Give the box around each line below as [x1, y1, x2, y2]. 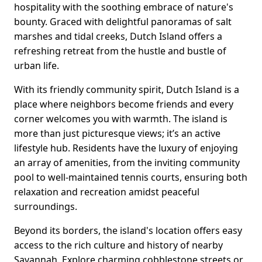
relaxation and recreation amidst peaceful [14, 185, 199, 199]
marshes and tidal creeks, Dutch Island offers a [14, 30, 222, 43]
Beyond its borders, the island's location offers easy [14, 224, 242, 237]
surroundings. [14, 200, 77, 213]
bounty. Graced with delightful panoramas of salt [14, 15, 232, 29]
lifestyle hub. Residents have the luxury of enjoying [14, 142, 238, 155]
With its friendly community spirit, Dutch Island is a [14, 83, 239, 96]
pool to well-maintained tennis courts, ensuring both [14, 171, 247, 184]
